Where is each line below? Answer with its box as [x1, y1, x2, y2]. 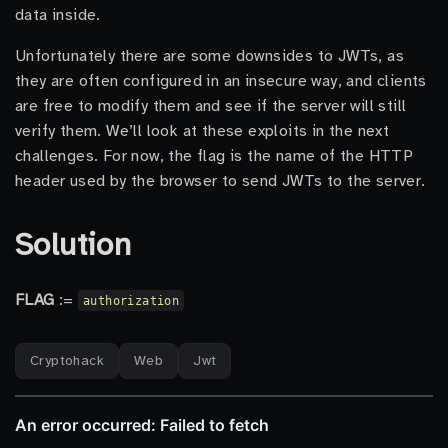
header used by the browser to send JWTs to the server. [15, 171, 426, 191]
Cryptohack [30, 352, 104, 369]
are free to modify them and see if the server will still [15, 96, 407, 116]
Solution [15, 225, 132, 264]
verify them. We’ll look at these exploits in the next [15, 121, 390, 141]
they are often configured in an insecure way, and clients [15, 71, 427, 91]
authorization [83, 293, 180, 308]
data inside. [15, 5, 101, 25]
